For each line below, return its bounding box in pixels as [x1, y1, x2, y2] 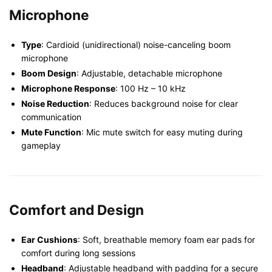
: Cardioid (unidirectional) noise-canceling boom [41, 39, 231, 50]
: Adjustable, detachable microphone [76, 67, 222, 78]
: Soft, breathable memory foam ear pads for [78, 234, 255, 245]
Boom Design [21, 67, 76, 78]
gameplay [21, 140, 61, 151]
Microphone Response [21, 83, 115, 93]
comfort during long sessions [21, 247, 135, 258]
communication [21, 111, 81, 122]
